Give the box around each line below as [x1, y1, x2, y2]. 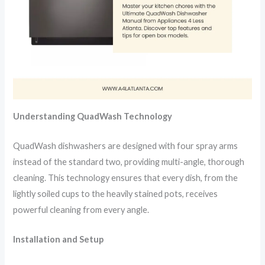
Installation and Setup [13, 234, 104, 245]
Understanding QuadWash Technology [13, 111, 173, 121]
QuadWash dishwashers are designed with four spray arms [13, 141, 238, 151]
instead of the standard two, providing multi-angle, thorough [13, 157, 245, 167]
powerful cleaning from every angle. [13, 205, 150, 215]
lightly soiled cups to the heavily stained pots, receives [13, 189, 218, 199]
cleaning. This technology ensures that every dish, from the [13, 173, 238, 183]
